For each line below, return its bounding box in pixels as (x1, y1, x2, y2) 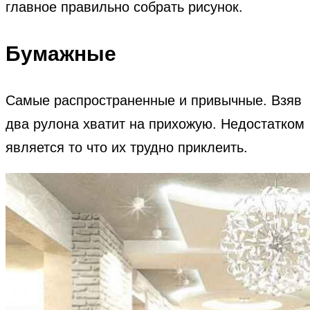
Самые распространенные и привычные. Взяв (6, 93, 302, 108)
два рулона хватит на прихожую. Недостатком (6, 116, 304, 131)
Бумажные (6, 42, 116, 66)
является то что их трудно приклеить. (6, 140, 248, 155)
